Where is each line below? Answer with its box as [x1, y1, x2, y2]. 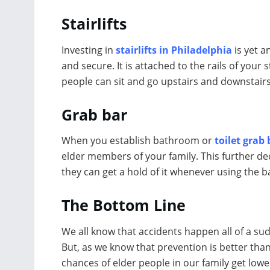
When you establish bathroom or [61, 134, 215, 148]
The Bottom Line [61, 195, 186, 216]
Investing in [61, 43, 116, 57]
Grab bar [61, 104, 127, 125]
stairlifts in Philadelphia [116, 43, 232, 57]
